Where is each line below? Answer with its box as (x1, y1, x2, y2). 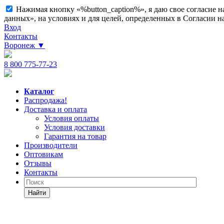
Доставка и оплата (24, 105, 87, 113)
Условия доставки (44, 123, 105, 131)
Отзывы (24, 159, 51, 167)
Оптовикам (24, 150, 63, 158)
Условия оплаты (44, 114, 99, 122)
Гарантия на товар (44, 132, 106, 140)
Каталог (24, 87, 54, 95)
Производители (24, 141, 77, 149)
